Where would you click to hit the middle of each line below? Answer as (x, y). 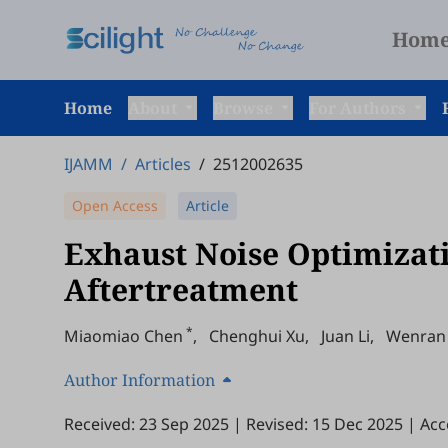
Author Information (139, 380)
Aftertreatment (181, 289)
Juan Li (345, 336)
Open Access (115, 205)
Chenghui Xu (257, 336)
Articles (163, 164)
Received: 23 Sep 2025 (146, 424)
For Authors (359, 108)
